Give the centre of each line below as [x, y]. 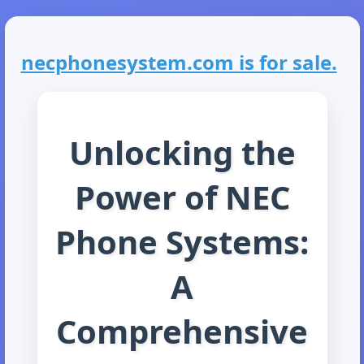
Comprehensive [182, 331]
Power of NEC [182, 197]
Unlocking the [182, 152]
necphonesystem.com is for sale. [179, 63]
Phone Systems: [182, 241]
